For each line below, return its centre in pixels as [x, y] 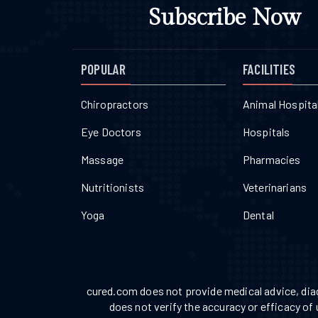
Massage [103, 160]
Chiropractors [115, 104]
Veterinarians [275, 187]
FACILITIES [269, 70]
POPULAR [104, 70]
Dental [258, 215]
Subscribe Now [225, 18]
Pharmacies [272, 160]
